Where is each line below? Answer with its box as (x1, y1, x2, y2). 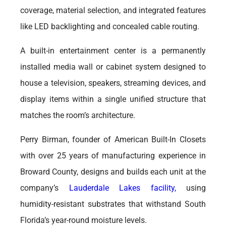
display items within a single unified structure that (20, 94, 206, 104)
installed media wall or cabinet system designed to (20, 62, 206, 72)
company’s (20, 183, 59, 193)
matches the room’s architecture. (20, 110, 137, 120)
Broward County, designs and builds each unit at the (20, 167, 206, 177)
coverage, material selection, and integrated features (20, 6, 206, 15)
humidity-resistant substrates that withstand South (20, 199, 206, 209)
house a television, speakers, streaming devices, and (20, 78, 206, 88)
